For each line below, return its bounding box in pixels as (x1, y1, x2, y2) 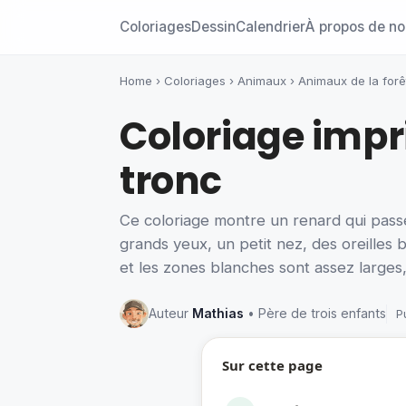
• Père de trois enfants (247, 305, 386, 322)
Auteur (149, 305, 192, 322)
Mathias (192, 305, 244, 322)
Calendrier (236, 18, 305, 35)
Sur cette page (222, 356, 323, 375)
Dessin (191, 18, 236, 35)
